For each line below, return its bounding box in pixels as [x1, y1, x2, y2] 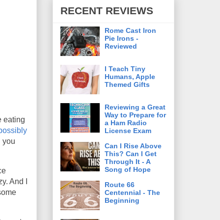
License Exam [105, 126, 151, 135]
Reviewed [105, 42, 137, 50]
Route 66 [105, 180, 135, 189]
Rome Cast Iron [105, 26, 156, 34]
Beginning [105, 196, 139, 204]
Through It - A [105, 157, 150, 165]
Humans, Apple [105, 72, 155, 81]
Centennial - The [105, 188, 160, 196]
